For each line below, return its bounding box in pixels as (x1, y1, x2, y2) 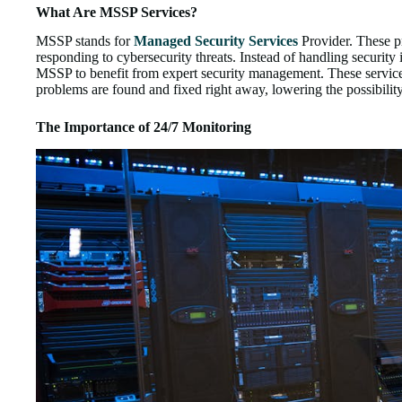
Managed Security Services (134, 33, 298, 49)
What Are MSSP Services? (36, 4, 197, 20)
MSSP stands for (36, 33, 134, 49)
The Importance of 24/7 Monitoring (36, 119, 251, 135)
